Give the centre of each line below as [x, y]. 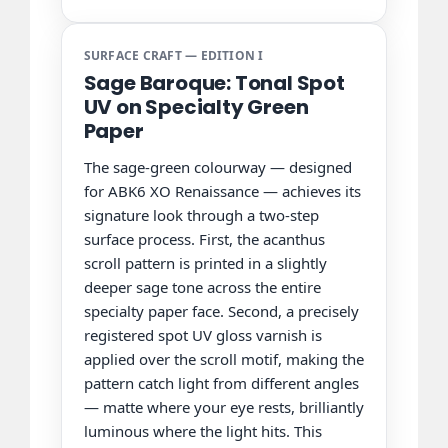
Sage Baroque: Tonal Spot [214, 82]
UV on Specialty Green [196, 106]
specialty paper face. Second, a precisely [221, 310]
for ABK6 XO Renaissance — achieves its [222, 190]
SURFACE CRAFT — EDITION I [173, 55]
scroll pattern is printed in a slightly [205, 262]
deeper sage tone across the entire [202, 286]
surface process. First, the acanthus [204, 238]
